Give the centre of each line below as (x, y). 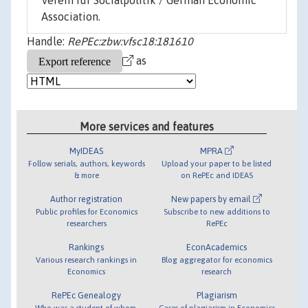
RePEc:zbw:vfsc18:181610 (130, 42)
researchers (86, 223)
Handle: (47, 42)
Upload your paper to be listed (217, 163)
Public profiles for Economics (86, 211)
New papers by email (212, 199)
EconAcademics (217, 247)
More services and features (147, 126)
